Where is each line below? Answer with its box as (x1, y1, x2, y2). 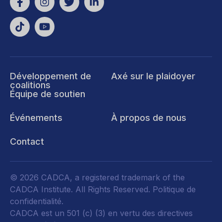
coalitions (10, 80, 51, 90)
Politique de (153, 184, 196, 194)
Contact (10, 136, 44, 147)
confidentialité (10, 196, 61, 206)
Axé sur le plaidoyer (111, 71, 195, 81)
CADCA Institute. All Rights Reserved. (10, 184, 153, 194)
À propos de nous (111, 112, 186, 123)
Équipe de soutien (10, 89, 85, 99)
